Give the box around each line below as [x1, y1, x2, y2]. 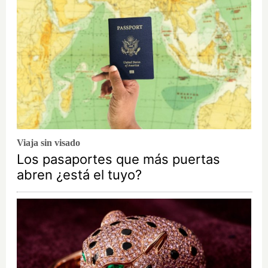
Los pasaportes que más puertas [17, 151, 220, 167]
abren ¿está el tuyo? [17, 167, 142, 183]
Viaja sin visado [17, 138, 80, 148]
